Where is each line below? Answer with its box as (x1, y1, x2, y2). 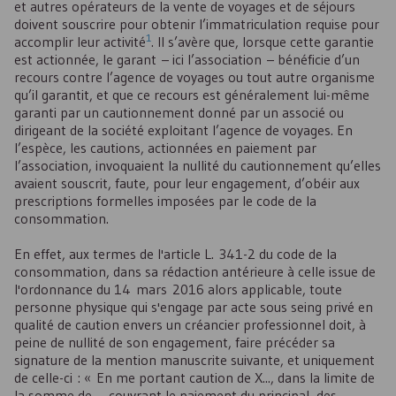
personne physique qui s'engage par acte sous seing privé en (14, 298, 373, 316)
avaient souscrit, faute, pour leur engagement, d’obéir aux (14, 174, 360, 193)
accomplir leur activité (14, 33, 146, 51)
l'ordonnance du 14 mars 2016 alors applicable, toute (14, 280, 342, 299)
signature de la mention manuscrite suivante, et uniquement (14, 351, 375, 369)
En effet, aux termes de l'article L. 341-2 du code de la (14, 245, 337, 263)
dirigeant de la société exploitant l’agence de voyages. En (14, 121, 353, 140)
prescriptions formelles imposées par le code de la (14, 192, 316, 210)
